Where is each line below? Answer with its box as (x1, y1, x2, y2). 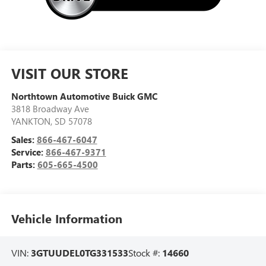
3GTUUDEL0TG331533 (30, 246, 128, 259)
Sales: (11, 133, 37, 145)
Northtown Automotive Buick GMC (11, 90, 157, 102)
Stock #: (128, 246, 162, 259)
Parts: (11, 158, 37, 170)
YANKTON (11, 115, 50, 127)
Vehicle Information (11, 210, 122, 227)
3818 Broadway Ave (11, 102, 89, 115)
